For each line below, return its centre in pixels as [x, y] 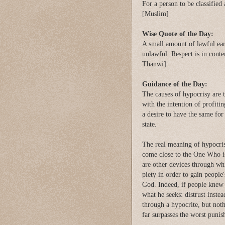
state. [149, 124]
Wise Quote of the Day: [178, 34]
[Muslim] [155, 14]
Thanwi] [154, 64]
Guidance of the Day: [175, 84]
